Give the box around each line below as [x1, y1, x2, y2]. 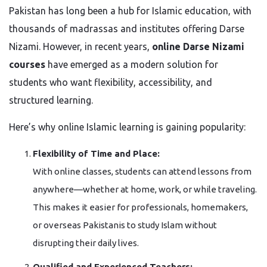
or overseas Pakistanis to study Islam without [33, 220, 217, 230]
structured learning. [9, 95, 93, 105]
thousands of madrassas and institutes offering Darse [9, 23, 244, 34]
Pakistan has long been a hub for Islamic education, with [9, 5, 252, 16]
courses [9, 59, 45, 70]
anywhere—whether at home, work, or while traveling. [33, 184, 257, 194]
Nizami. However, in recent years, [9, 41, 152, 52]
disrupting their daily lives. [33, 238, 139, 248]
